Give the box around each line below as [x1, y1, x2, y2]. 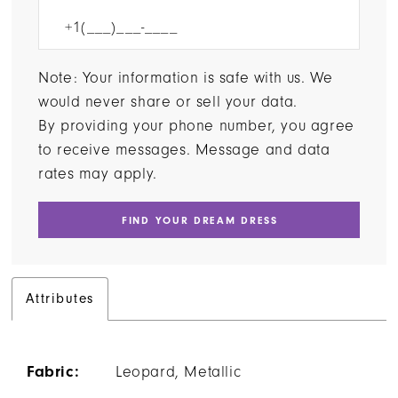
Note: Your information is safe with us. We [38, 68, 333, 86]
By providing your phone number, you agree [38, 115, 354, 134]
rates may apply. [38, 163, 157, 182]
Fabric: [27, 362, 80, 380]
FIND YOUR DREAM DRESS [122, 213, 278, 227]
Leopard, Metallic [115, 362, 242, 380]
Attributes [26, 291, 94, 307]
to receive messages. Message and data [38, 139, 330, 158]
